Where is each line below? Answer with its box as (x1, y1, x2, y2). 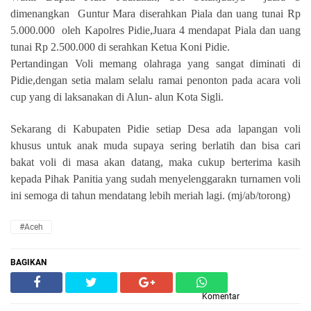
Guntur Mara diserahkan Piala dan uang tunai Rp (77, 8, 301, 19)
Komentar (202, 292, 239, 301)
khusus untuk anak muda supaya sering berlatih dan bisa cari (10, 140, 301, 151)
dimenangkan (10, 8, 69, 19)
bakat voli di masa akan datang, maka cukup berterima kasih (10, 156, 301, 168)
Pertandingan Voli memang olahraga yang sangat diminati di (10, 58, 301, 69)
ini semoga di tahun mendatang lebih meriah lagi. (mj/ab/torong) (10, 190, 290, 201)
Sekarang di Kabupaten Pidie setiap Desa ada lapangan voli (10, 123, 301, 135)
